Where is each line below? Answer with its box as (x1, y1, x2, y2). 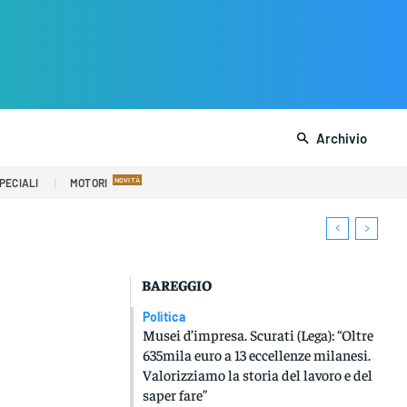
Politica (143, 309, 186, 325)
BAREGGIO (142, 275, 213, 294)
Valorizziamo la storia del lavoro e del (143, 365, 373, 384)
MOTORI (69, 176, 108, 190)
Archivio (316, 130, 367, 147)
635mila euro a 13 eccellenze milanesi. (143, 345, 372, 364)
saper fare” (143, 385, 208, 404)
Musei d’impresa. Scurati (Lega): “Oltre (143, 325, 374, 344)
